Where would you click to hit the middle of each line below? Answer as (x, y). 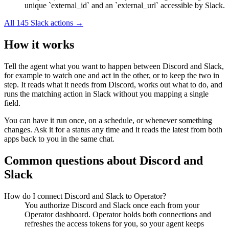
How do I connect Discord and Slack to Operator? (85, 196)
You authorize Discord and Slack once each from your (112, 205)
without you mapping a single (160, 94)
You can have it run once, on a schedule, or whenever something (108, 121)
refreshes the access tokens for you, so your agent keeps (114, 223)
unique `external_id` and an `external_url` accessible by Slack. (125, 6)
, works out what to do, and (178, 85)
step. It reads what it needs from (56, 85)
